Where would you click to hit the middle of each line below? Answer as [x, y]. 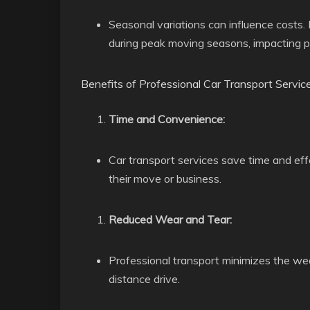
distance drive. [144, 279]
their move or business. [165, 179]
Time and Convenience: [167, 119]
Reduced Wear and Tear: [170, 219]
